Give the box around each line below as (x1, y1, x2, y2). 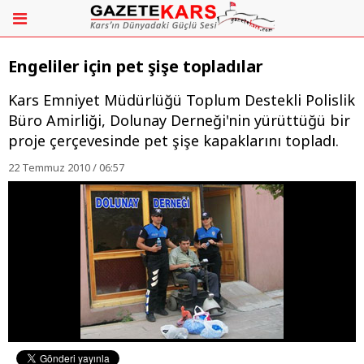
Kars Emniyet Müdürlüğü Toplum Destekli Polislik (8, 90, 355, 110)
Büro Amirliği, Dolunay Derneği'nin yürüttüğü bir (8, 110, 350, 131)
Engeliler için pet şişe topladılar (8, 55, 263, 78)
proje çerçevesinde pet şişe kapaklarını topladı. (8, 131, 339, 151)
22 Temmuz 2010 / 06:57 (8, 160, 124, 175)
